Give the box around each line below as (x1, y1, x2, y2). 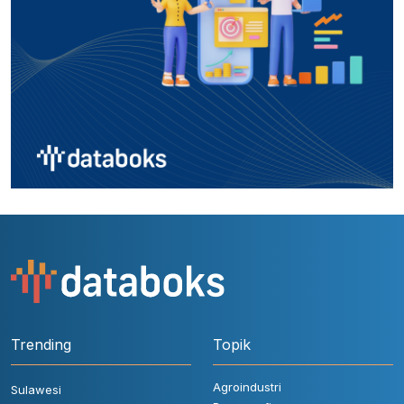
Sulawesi (11, 381, 61, 397)
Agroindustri (213, 379, 281, 394)
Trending (11, 335, 71, 353)
